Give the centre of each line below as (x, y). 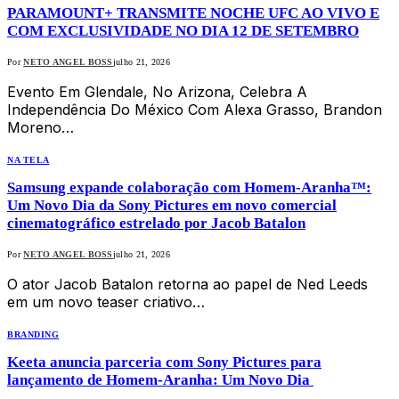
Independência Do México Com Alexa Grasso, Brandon (195, 110)
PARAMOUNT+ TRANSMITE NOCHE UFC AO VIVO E (193, 13)
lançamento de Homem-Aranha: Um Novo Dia (160, 380)
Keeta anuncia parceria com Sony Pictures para (164, 362)
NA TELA (28, 160)
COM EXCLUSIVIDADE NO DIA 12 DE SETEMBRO (183, 31)
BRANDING (33, 335)
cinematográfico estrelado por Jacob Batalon (156, 224)
